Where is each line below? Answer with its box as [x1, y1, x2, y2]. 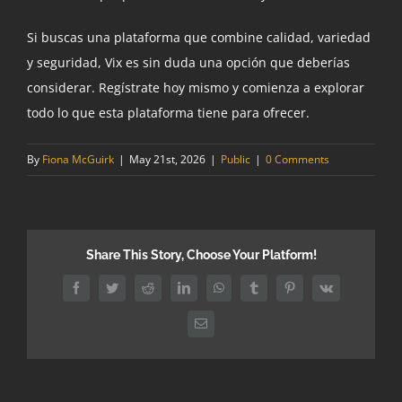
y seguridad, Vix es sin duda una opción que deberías [27, 53, 350, 71]
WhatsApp [217, 286, 270, 300]
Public [221, 151, 250, 167]
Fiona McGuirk [42, 151, 114, 167]
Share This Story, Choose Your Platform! [85, 248, 317, 263]
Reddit [146, 286, 179, 300]
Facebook [74, 286, 123, 300]
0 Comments [266, 151, 329, 167]
